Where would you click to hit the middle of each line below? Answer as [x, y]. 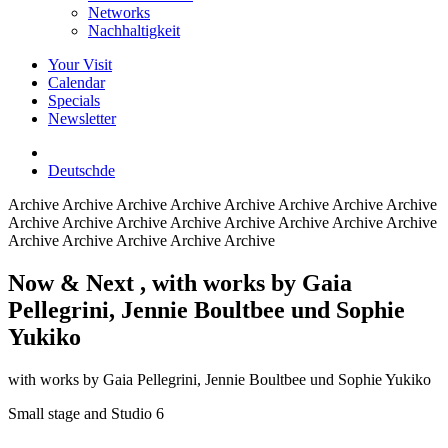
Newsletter [82, 118]
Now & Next [74, 282]
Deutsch [74, 170]
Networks [119, 12]
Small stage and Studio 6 [86, 413]
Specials [74, 100]
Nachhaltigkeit [134, 30]
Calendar [76, 82]
